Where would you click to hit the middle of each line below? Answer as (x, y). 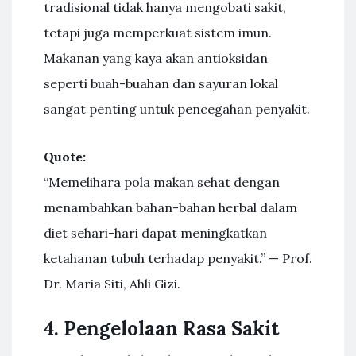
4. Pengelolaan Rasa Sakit (161, 329)
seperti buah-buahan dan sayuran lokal (161, 83)
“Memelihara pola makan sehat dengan (162, 182)
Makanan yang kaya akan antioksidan (156, 58)
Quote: (65, 157)
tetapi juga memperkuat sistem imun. (158, 33)
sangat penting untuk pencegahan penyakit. (177, 109)
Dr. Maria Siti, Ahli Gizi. (112, 284)
